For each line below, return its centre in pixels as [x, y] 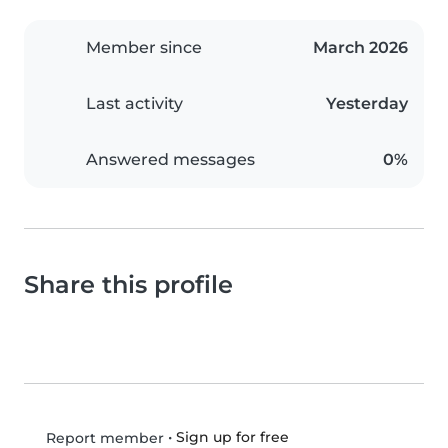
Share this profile [128, 285]
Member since [144, 48]
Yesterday [367, 104]
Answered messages [170, 160]
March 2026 [360, 48]
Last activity [134, 104]
